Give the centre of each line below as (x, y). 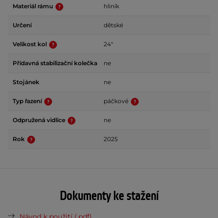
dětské (113, 25)
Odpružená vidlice (40, 120)
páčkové (117, 101)
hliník (111, 6)
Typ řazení (28, 101)
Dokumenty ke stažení (109, 196)
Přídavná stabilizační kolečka (55, 63)
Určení (22, 25)
